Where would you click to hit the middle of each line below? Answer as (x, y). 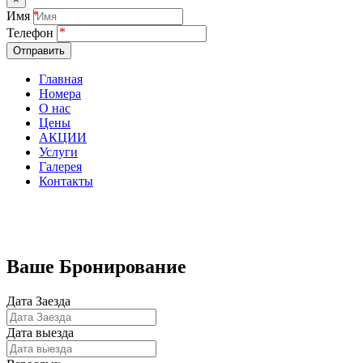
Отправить (39, 51)
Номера (60, 94)
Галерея (60, 167)
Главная (61, 79)
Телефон (32, 33)
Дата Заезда (38, 301)
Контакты (66, 181)
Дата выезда (40, 333)
